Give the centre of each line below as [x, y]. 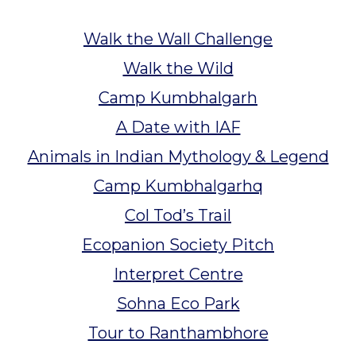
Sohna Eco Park [178, 303]
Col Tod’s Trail [178, 215]
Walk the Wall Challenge [178, 39]
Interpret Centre [178, 274]
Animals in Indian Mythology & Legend [178, 156]
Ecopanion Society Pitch [178, 244]
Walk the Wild [178, 68]
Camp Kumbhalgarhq [178, 186]
